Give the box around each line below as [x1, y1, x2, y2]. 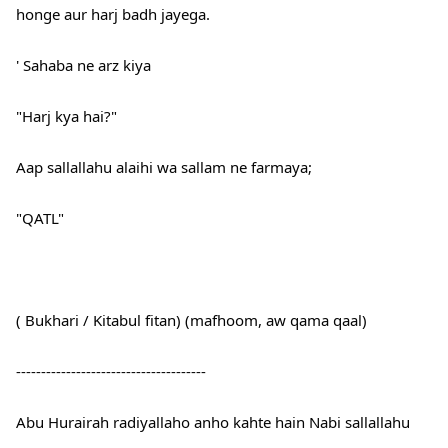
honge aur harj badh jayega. [16, 4, 210, 25]
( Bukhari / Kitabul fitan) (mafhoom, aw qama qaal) [16, 310, 367, 331]
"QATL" [16, 208, 64, 229]
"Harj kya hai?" [16, 106, 117, 127]
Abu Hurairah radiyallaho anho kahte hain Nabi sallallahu [16, 412, 410, 433]
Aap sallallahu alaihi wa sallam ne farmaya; [16, 157, 312, 178]
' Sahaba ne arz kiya [16, 55, 151, 76]
